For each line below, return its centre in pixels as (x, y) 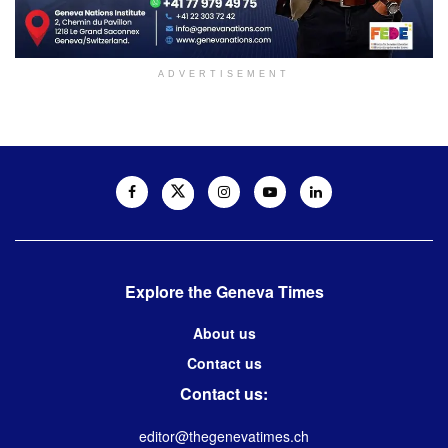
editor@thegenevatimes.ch (224, 435)
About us (224, 332)
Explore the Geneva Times (224, 291)
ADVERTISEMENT (224, 73)
